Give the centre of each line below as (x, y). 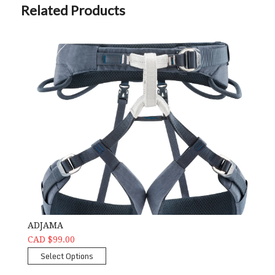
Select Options (67, 256)
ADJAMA (45, 226)
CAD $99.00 (51, 240)
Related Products (73, 10)
